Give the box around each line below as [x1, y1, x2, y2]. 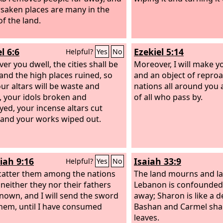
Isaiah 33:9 [134, 155, 181, 167]
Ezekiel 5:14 [134, 46, 184, 58]
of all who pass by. [134, 91, 203, 103]
